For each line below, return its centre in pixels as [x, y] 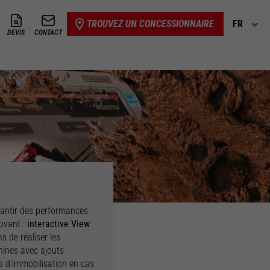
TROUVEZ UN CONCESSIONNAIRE [150, 24]
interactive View [58, 224]
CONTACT [48, 33]
